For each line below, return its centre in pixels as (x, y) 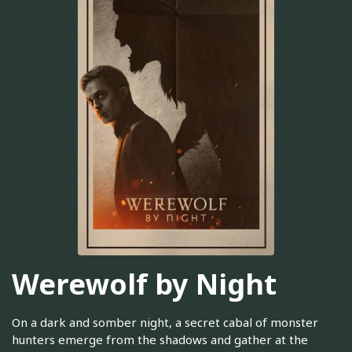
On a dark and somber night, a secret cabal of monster (165, 323)
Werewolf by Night (144, 284)
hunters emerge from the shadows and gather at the (160, 340)
